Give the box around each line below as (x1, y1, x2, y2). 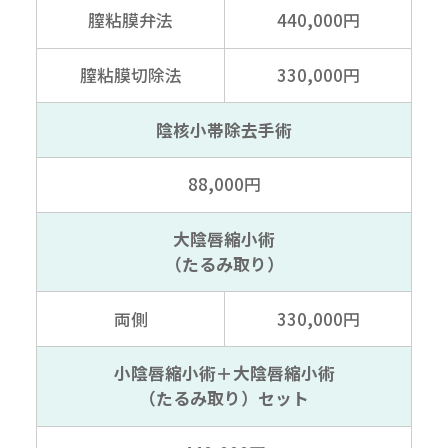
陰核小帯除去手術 (156, 117, 292, 142)
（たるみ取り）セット (139, 386, 309, 411)
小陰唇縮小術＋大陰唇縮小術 (113, 361, 335, 386)
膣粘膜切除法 (79, 62, 182, 87)
